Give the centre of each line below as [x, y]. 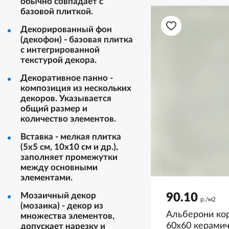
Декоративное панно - [67, 78]
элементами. [47, 178]
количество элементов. [68, 119]
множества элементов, [67, 216]
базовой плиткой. [57, 12]
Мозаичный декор [58, 196]
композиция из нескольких [76, 88]
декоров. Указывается [66, 98]
